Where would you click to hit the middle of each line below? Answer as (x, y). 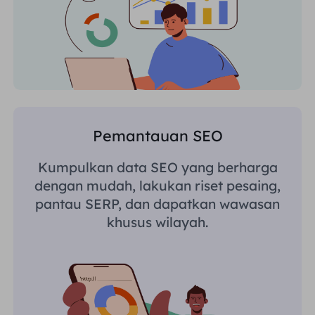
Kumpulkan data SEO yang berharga (157, 167)
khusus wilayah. (157, 222)
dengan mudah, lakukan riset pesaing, (157, 185)
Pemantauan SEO (157, 136)
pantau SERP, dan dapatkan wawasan (157, 204)
